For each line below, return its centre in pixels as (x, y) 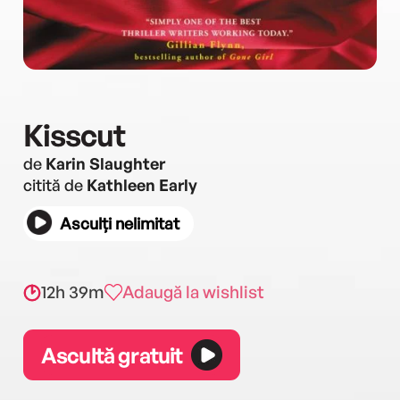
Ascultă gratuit (112, 355)
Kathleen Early (142, 185)
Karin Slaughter (105, 163)
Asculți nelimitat (120, 223)
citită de (55, 185)
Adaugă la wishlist (193, 292)
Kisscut (74, 135)
